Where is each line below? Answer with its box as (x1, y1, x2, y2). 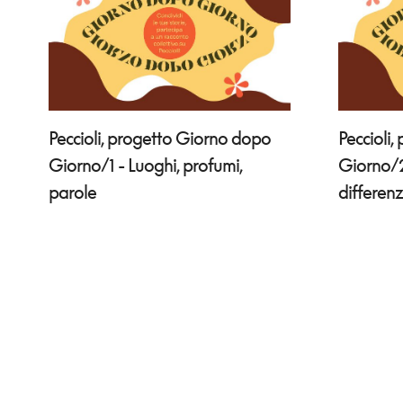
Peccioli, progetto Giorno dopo (48, 127, 271, 149)
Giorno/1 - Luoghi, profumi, (48, 154, 243, 176)
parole (48, 181, 96, 203)
